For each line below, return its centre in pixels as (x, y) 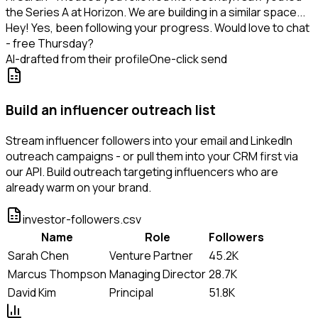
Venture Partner (151, 255)
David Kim (32, 292)
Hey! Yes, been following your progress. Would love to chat (158, 28)
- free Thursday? (50, 44)
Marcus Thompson (57, 274)
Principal (131, 292)
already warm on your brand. (78, 187)
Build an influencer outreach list (111, 110)
